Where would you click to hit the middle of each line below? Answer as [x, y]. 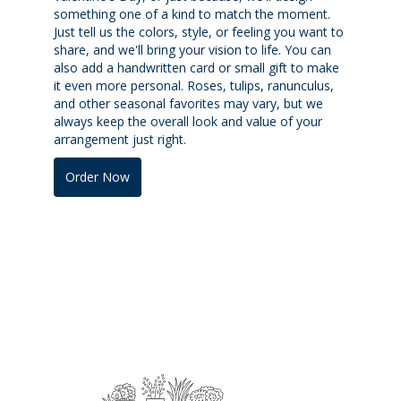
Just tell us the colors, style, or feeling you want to [199, 31]
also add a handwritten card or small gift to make [196, 67]
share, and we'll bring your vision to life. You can [192, 49]
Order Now [98, 176]
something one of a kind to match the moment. [192, 13]
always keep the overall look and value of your [188, 121]
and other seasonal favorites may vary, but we [188, 103]
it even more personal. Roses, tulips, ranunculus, [194, 85]
